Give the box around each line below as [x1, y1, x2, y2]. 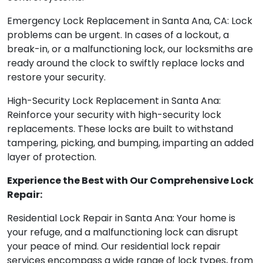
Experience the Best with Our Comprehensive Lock [7, 174, 254, 188]
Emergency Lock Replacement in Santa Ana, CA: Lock [7, 14, 252, 28]
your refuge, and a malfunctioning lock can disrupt [7, 225, 238, 240]
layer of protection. [7, 150, 96, 164]
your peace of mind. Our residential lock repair [7, 240, 221, 254]
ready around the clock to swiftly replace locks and [7, 56, 244, 70]
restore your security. [7, 70, 106, 85]
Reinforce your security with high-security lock [7, 108, 221, 122]
